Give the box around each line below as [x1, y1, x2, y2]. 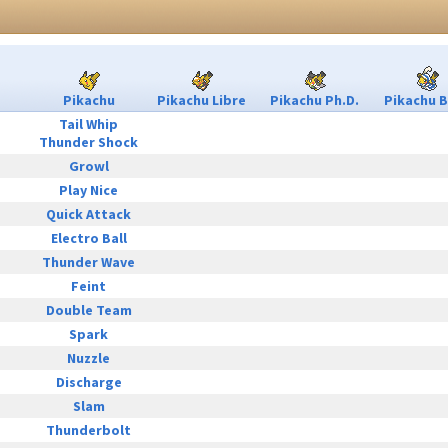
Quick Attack [46, 205, 131, 224]
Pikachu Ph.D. [270, 91, 359, 110]
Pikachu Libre [157, 91, 246, 110]
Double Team [45, 301, 132, 320]
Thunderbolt [46, 421, 131, 440]
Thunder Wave [42, 253, 135, 272]
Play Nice [59, 181, 118, 200]
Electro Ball [50, 229, 127, 248]
